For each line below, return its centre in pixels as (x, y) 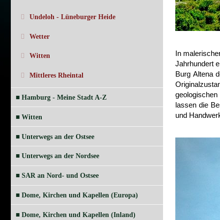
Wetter (40, 36)
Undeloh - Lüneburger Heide (72, 17)
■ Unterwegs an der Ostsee (55, 137)
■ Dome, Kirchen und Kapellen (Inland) (76, 215)
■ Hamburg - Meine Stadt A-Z (61, 98)
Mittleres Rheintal (56, 76)
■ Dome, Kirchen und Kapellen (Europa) (77, 195)
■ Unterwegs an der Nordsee (57, 156)
